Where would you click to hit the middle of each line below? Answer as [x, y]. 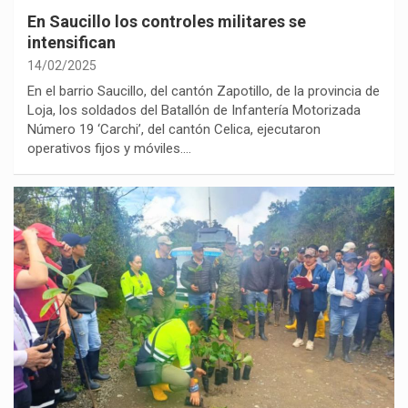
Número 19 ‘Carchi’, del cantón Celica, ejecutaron [174, 130]
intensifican [71, 43]
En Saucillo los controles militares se [167, 22]
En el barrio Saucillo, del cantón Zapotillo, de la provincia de [204, 92]
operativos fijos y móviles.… [109, 149]
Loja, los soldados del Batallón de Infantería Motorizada [194, 111]
